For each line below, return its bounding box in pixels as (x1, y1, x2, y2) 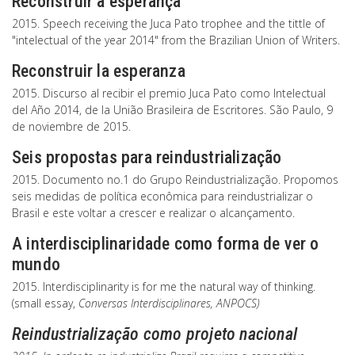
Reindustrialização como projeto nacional (12, 324, 297, 344)
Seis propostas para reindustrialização (12, 147, 282, 167)
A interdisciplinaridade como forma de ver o (12, 234, 319, 254)
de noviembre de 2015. (12, 119, 131, 134)
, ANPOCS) (211, 296, 260, 311)
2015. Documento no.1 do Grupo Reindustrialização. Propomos (12, 172, 338, 187)
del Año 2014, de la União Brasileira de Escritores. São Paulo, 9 (12, 102, 333, 117)
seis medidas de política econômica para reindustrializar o (12, 189, 313, 204)
